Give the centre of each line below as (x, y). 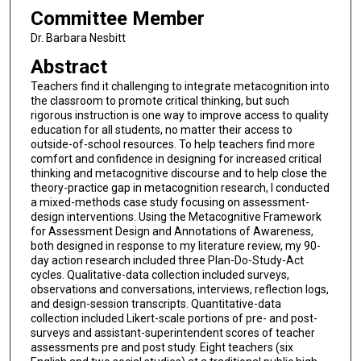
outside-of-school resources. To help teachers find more (172, 144)
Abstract (68, 66)
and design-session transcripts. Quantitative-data (156, 303)
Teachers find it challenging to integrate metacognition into (180, 86)
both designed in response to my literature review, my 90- (175, 245)
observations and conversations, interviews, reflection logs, (179, 289)
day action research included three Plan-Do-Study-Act (167, 260)
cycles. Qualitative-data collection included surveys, (160, 274)
